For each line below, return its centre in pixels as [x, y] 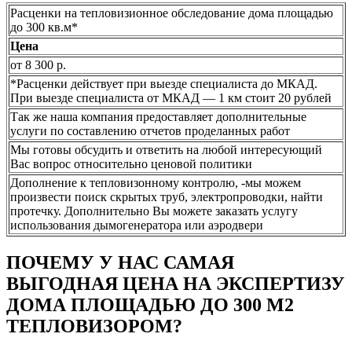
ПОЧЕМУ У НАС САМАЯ [120, 263]
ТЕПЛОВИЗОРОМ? [94, 326]
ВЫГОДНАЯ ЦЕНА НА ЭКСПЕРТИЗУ [176, 284]
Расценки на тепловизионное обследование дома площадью [172, 13]
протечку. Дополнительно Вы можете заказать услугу [154, 211]
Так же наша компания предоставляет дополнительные [158, 117]
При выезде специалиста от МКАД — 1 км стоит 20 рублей [171, 98]
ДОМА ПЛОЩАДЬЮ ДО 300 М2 [150, 305]
